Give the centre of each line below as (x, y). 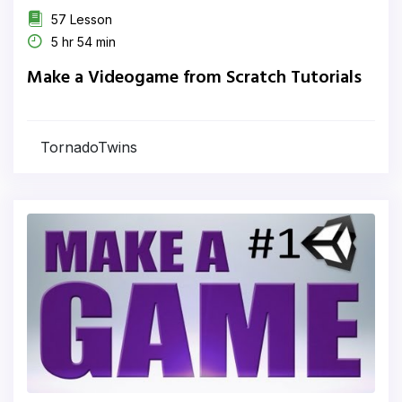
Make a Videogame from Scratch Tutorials (194, 78)
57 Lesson (80, 19)
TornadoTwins (89, 147)
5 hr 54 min (82, 42)
